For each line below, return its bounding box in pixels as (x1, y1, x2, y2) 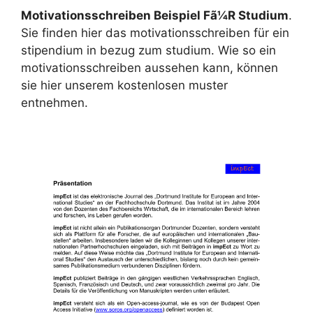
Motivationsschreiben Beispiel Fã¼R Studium (21, 8, 289, 23)
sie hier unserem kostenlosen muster (21, 78, 228, 93)
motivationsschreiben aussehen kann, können (21, 61, 278, 75)
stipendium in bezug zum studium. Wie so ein (21, 43, 276, 58)
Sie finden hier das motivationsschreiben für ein (21, 26, 289, 41)
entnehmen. (21, 96, 88, 110)
